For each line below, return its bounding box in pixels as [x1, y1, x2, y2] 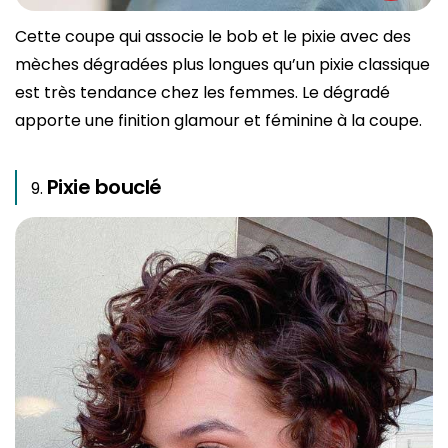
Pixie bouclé [47, 173, 162, 202]
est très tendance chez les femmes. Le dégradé [15, 81, 390, 105]
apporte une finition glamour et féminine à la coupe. [15, 109, 422, 133]
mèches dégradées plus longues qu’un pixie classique [15, 53, 430, 77]
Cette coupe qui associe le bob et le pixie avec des [15, 25, 411, 49]
